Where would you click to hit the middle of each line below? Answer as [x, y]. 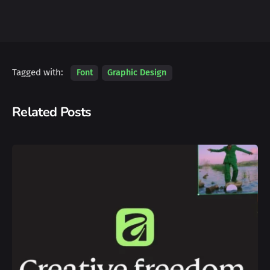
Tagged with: [39, 72]
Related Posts [52, 112]
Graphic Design [137, 72]
